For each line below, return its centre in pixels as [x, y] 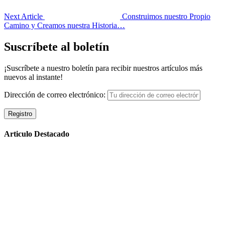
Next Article [23, 16]
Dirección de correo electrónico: [56, 94]
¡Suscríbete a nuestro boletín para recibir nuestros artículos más [103, 68]
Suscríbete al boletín [57, 46]
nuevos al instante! [33, 77]
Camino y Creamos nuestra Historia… [65, 25]
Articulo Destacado [37, 134]
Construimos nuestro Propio [166, 16]
